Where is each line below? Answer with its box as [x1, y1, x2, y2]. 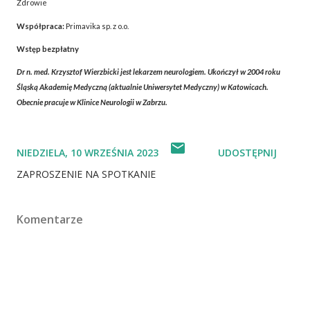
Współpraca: [17, 21, 64, 30]
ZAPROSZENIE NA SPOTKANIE [17, 167, 156, 181]
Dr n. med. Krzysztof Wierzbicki [17, 67, 119, 76]
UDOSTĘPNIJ [218, 146, 277, 160]
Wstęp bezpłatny [17, 44, 79, 53]
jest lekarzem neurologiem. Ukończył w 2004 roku [119, 67, 280, 76]
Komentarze [17, 212, 83, 228]
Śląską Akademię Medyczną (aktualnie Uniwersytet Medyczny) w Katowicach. [17, 82, 268, 91]
